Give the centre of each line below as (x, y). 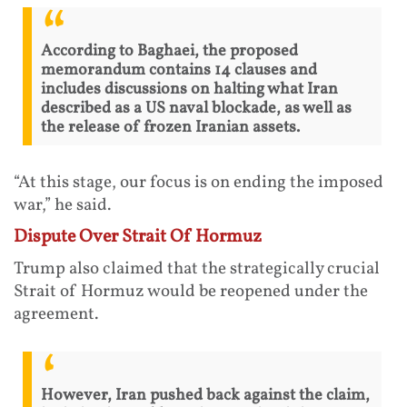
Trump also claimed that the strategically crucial (197, 268)
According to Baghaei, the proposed (169, 51)
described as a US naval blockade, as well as (196, 108)
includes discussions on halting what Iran (189, 89)
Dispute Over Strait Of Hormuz (138, 237)
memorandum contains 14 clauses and (179, 70)
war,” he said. (62, 205)
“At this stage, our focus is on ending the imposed (199, 182)
